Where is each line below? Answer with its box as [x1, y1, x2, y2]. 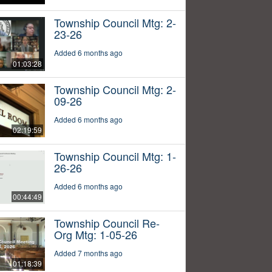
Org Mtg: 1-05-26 [53, 226, 137, 242]
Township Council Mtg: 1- [53, 148, 176, 164]
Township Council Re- [53, 214, 160, 231]
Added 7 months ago [53, 247, 123, 258]
